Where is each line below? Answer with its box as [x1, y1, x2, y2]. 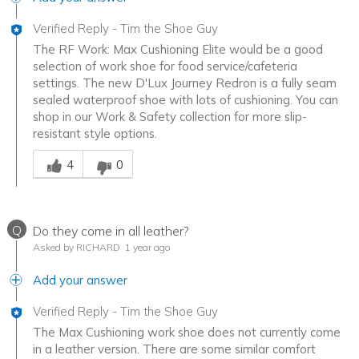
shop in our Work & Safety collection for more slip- [33, 108, 307, 124]
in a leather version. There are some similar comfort [33, 341, 316, 357]
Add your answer [33, 272, 127, 288]
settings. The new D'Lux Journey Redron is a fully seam [33, 75, 337, 91]
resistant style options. [33, 125, 157, 141]
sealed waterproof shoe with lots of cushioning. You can [33, 91, 338, 107]
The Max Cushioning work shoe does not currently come [33, 324, 341, 340]
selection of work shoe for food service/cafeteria [33, 58, 297, 74]
